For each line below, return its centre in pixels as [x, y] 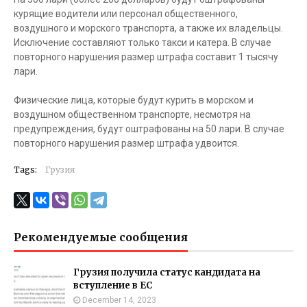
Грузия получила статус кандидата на [167, 272]
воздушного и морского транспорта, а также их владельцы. [148, 28]
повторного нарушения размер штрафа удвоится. [126, 143]
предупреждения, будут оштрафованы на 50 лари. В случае [149, 129]
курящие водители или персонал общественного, [126, 14]
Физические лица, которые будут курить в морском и [134, 100]
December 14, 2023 [119, 300]
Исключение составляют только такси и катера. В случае [143, 42]
